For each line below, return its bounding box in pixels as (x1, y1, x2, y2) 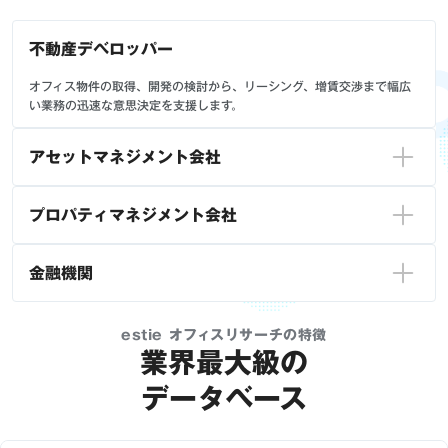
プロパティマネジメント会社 (29, 207, 237, 224)
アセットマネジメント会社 (29, 149, 221, 166)
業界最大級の (140, 348, 308, 377)
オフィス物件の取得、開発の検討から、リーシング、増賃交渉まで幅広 (29, 80, 411, 93)
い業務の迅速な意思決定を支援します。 (29, 99, 243, 112)
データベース (141, 384, 307, 413)
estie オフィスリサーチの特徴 (121, 328, 327, 343)
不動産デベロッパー (29, 41, 173, 58)
